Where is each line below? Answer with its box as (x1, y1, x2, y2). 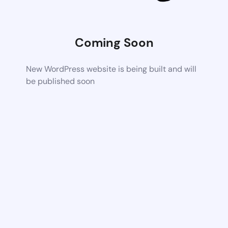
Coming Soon (74, 34, 154, 50)
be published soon (26, 75, 95, 87)
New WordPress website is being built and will (26, 63, 197, 74)
